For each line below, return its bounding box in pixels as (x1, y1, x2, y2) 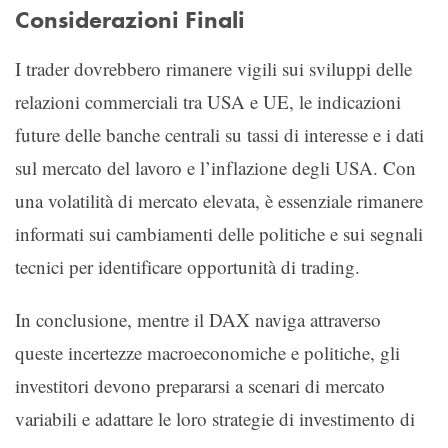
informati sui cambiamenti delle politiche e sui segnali (15, 220, 423, 246)
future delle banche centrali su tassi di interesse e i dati (15, 121, 424, 147)
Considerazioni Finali (15, 4, 245, 35)
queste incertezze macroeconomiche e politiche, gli (15, 339, 400, 365)
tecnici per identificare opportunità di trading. (15, 253, 360, 279)
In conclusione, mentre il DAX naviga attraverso (15, 306, 381, 332)
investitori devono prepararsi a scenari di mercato (15, 372, 385, 398)
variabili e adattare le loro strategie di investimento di (15, 405, 415, 431)
